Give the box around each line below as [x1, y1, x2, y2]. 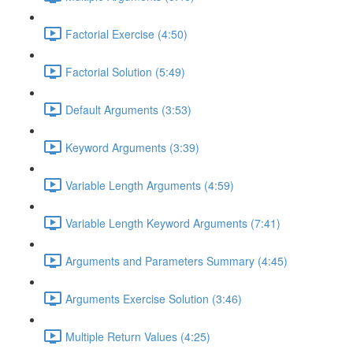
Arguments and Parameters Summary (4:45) [65, 252, 288, 269]
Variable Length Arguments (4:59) [65, 176, 234, 193]
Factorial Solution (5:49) [65, 63, 185, 80]
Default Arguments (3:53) [65, 101, 191, 117]
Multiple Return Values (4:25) [65, 328, 210, 344]
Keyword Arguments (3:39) [65, 139, 199, 155]
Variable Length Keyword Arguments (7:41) [65, 214, 281, 231]
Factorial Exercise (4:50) [65, 25, 188, 42]
